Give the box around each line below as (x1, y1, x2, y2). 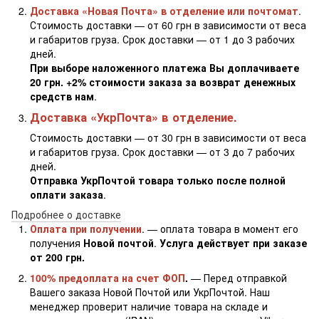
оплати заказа (30, 187, 103, 202)
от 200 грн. (30, 250, 85, 265)
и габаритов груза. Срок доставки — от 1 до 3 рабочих (30, 32, 295, 47)
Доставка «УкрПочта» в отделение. (30, 108, 237, 125)
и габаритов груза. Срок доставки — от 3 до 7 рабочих (30, 144, 295, 159)
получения (30, 236, 83, 251)
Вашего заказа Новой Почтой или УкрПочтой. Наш (30, 284, 270, 299)
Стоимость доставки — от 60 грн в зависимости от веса (30, 18, 306, 33)
